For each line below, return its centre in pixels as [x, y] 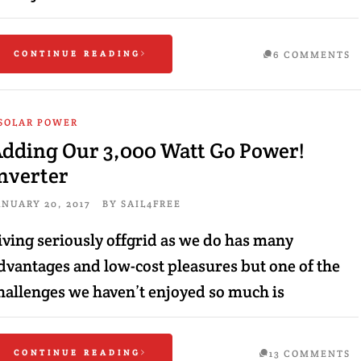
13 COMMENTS [309, 353]
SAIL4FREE [151, 203]
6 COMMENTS [311, 54]
